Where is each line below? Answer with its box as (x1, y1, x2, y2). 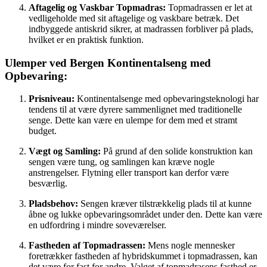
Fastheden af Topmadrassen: (29, 240, 145, 251)
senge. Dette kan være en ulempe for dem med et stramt (29, 115, 237, 126)
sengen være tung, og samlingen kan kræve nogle (29, 157, 215, 167)
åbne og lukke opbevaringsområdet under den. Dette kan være (29, 209, 262, 220)
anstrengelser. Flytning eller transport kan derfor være (29, 167, 229, 178)
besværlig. (29, 178, 67, 189)
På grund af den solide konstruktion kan (101, 146, 253, 157)
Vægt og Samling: (29, 146, 101, 157)
